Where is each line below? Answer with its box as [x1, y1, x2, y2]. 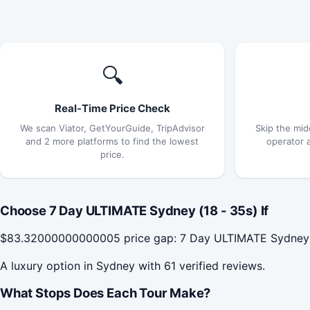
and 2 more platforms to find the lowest [26, 135, 199, 147]
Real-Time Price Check [54, 101, 170, 115]
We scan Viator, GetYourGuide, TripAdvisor [19, 122, 205, 134]
